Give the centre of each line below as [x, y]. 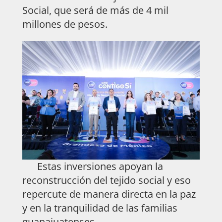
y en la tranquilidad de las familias [100, 208]
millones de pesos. [65, 24]
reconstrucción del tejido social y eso [106, 180]
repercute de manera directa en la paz [109, 194]
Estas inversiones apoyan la [92, 166]
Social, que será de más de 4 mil [95, 10]
